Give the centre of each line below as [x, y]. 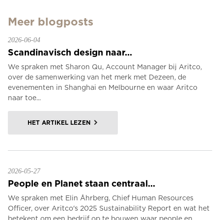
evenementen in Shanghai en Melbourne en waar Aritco [103, 87]
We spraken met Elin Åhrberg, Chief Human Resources [101, 198]
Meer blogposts [51, 22]
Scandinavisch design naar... [70, 52]
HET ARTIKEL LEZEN [59, 123]
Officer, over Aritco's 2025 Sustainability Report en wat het [109, 208]
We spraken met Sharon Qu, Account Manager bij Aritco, [105, 67]
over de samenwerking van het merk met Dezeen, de [97, 77]
